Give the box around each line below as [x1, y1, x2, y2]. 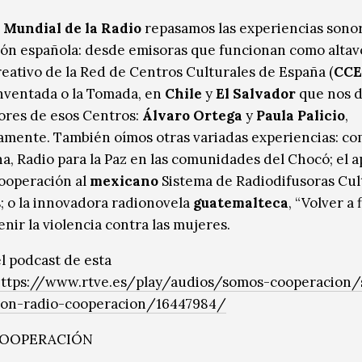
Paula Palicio [256, 107, 345, 125]
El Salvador [216, 85, 296, 103]
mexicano [90, 172, 158, 191]
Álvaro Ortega [142, 107, 242, 125]
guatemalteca [193, 194, 288, 213]
